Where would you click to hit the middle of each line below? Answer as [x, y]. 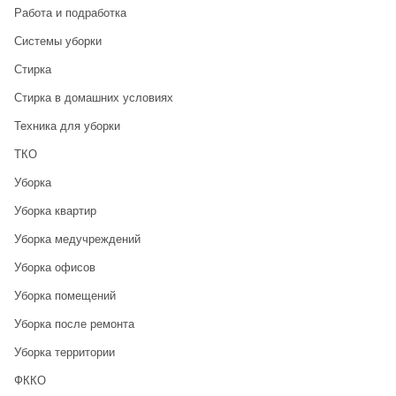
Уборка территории [64, 353]
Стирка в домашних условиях [93, 98]
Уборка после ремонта [74, 324]
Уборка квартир [55, 211]
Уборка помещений [65, 296]
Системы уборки [57, 42]
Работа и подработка [70, 13]
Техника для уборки [67, 126]
